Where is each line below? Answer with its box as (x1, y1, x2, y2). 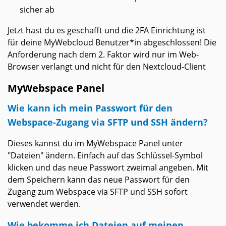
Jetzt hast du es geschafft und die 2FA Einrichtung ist (8, 25, 206, 36)
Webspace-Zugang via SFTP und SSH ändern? (8, 116, 208, 129)
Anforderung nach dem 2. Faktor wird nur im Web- (8, 49, 199, 61)
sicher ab (20, 4, 54, 16)
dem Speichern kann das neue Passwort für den (8, 174, 190, 186)
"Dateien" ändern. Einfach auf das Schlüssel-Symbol (8, 150, 203, 161)
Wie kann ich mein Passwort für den (8, 101, 173, 115)
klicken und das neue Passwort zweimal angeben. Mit (8, 162, 208, 174)
